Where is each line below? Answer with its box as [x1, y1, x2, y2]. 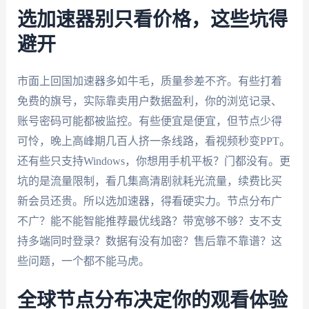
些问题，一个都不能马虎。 [17, 255, 150, 267]
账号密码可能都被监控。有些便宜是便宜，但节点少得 [17, 114, 282, 127]
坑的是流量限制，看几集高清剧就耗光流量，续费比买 [17, 175, 282, 187]
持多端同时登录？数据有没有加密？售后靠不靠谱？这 [17, 235, 282, 247]
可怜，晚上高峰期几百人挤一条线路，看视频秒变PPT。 [17, 134, 290, 147]
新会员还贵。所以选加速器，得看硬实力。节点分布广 [17, 195, 282, 207]
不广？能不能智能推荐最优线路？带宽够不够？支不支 [17, 215, 282, 227]
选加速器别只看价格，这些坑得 [17, 10, 288, 30]
